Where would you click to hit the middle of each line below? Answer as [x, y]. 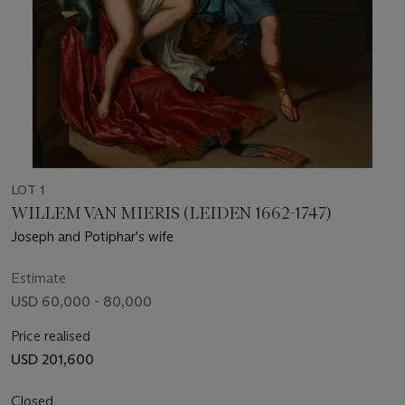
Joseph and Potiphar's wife [92, 236]
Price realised [51, 335]
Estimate [38, 278]
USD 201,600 [52, 359]
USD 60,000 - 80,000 [81, 301]
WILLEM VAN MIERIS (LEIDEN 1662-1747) [172, 213]
